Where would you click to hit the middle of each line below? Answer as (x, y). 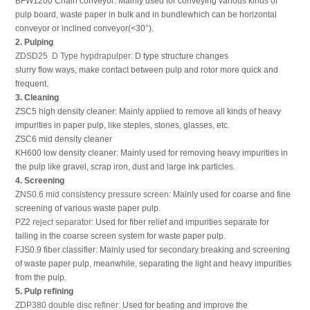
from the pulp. (40, 277)
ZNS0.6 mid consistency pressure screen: (94, 194)
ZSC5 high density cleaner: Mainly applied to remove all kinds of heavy (148, 111)
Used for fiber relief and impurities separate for (181, 222)
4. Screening (39, 181)
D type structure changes (181, 56)
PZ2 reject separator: (54, 222)
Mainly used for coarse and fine (231, 194)
